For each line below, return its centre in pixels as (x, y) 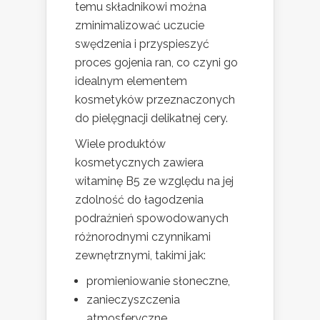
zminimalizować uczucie (140, 26)
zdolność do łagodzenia (139, 200)
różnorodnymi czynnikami (143, 237)
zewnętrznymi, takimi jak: (140, 256)
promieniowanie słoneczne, (158, 281)
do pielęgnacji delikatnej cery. (151, 119)
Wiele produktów (120, 144)
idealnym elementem (131, 81)
